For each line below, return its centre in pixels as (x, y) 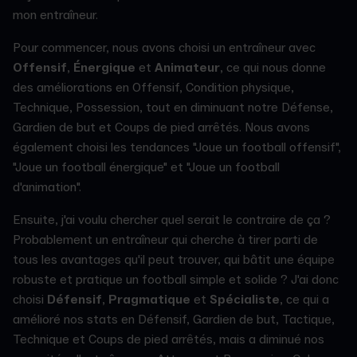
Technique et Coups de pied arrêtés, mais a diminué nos (169, 339)
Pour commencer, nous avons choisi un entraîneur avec (164, 47)
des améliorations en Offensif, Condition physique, (153, 87)
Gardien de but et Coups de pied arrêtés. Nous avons (161, 127)
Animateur (187, 67)
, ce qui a (304, 299)
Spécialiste (245, 299)
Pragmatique (149, 299)
